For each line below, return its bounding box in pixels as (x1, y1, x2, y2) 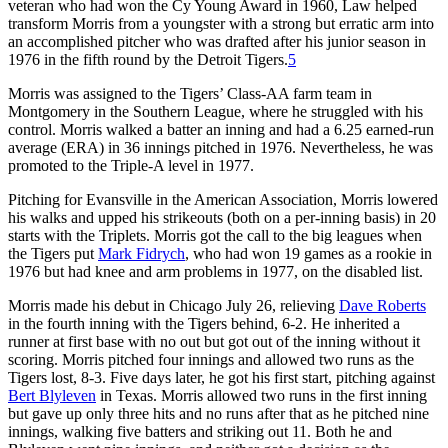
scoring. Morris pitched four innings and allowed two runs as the (8, 350, 414, 368)
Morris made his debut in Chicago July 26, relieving (8, 296, 339, 314)
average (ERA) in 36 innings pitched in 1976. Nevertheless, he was (8, 138, 433, 156)
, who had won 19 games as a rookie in (185, 244, 432, 262)
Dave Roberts (339, 296, 426, 314)
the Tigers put (8, 244, 98, 262)
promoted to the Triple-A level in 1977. (8, 156, 254, 174)
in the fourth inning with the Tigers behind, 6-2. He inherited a (8, 314, 400, 332)
